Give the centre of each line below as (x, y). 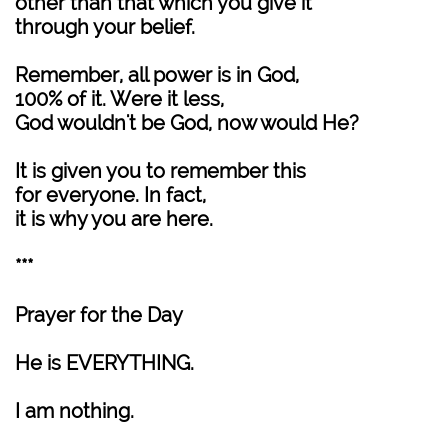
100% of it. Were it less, (119, 99)
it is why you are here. (114, 219)
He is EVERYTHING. (104, 363)
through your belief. (105, 27)
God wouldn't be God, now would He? (187, 123)
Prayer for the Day (99, 315)
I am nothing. (74, 411)
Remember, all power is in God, (157, 75)
